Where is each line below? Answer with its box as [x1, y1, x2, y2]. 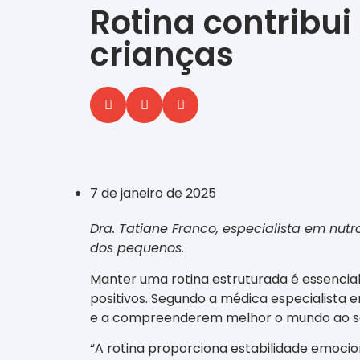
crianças [90, 32, 234, 77]
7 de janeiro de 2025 [90, 184, 216, 203]
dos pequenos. [90, 239, 184, 258]
